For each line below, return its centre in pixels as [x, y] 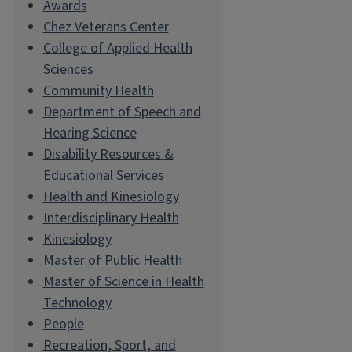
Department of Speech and [122, 112]
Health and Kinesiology [111, 197]
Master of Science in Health [123, 282]
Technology [77, 303]
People [63, 324]
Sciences [68, 70]
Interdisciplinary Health [111, 218]
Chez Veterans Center [106, 27]
